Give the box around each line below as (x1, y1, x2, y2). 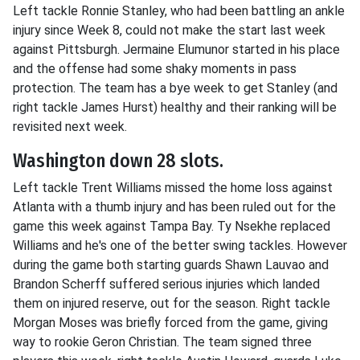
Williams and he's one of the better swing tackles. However (13, 238, 347, 253)
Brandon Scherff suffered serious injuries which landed (13, 276, 320, 292)
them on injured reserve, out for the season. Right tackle (13, 296, 330, 311)
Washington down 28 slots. (13, 149, 223, 172)
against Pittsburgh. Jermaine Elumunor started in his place (13, 42, 340, 57)
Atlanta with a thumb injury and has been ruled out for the (13, 199, 336, 215)
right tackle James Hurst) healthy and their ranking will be (13, 100, 337, 115)
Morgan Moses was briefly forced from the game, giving (13, 315, 328, 330)
